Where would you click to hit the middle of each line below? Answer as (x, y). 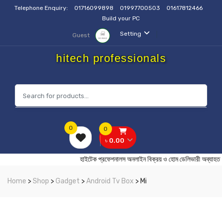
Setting (131, 34)
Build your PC (121, 18)
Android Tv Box (110, 181)
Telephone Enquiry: (42, 8)
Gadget (68, 181)
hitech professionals (111, 58)
